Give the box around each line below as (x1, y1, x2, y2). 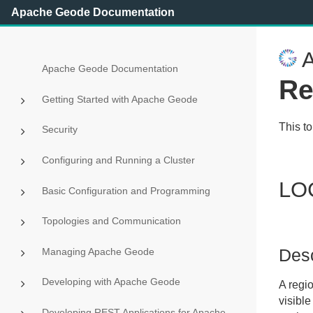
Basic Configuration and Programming (41, 184, 210, 196)
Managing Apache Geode (41, 245, 154, 257)
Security (41, 124, 78, 136)
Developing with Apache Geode (41, 276, 180, 288)
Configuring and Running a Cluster (41, 154, 195, 166)
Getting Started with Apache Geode (41, 93, 198, 105)
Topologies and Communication (41, 215, 181, 227)
